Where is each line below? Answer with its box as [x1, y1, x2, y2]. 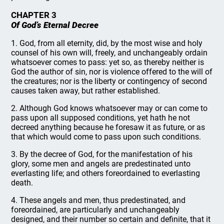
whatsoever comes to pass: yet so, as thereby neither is [11, 57, 204, 67]
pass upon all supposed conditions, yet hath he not [11, 113, 190, 122]
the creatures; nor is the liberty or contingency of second [11, 76, 207, 86]
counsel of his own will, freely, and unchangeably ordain [11, 48, 208, 57]
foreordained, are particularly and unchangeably [11, 205, 180, 214]
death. [11, 178, 33, 187]
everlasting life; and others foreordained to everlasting [11, 168, 200, 178]
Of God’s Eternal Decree [11, 20, 99, 30]
